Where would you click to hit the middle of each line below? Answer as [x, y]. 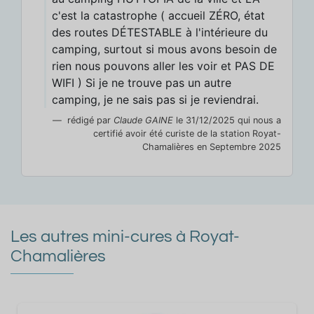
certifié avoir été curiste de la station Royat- [187, 134]
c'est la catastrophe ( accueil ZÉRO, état [158, 15]
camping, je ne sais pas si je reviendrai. [155, 100]
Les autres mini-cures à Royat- [125, 237]
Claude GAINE [143, 120]
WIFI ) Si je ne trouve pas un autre [142, 83]
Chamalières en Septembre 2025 [212, 147]
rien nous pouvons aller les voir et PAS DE [163, 66]
